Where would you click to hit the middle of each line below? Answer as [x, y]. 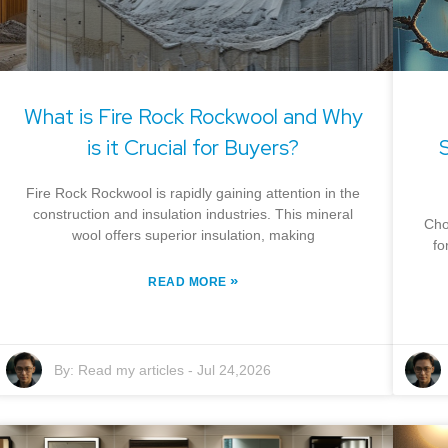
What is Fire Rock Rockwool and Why [193, 116]
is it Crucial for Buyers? [193, 147]
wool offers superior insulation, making [193, 235]
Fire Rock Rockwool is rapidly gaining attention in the [193, 193]
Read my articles [130, 370]
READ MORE [189, 282]
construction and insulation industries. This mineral [193, 214]
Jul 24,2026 [233, 370]
